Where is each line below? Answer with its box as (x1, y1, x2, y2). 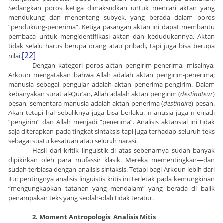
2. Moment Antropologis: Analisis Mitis (32, 212, 156, 222)
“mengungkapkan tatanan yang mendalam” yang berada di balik (8, 184, 215, 193)
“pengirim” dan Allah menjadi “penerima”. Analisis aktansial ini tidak (8, 117, 215, 127)
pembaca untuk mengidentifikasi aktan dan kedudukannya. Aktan (8, 32, 215, 41)
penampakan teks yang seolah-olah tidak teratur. (8, 193, 154, 203)
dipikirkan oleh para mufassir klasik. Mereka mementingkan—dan (8, 155, 215, 165)
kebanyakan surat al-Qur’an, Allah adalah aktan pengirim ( (8, 89, 180, 99)
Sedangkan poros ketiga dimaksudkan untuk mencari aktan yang (8, 3, 215, 13)
